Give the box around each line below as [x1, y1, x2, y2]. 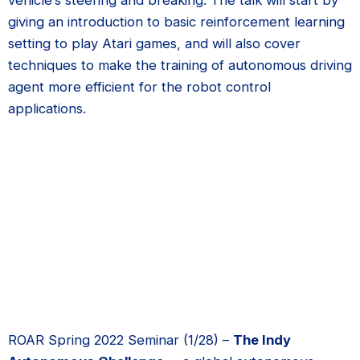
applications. [8, 100, 86, 117]
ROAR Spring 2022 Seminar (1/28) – [8, 331, 233, 348]
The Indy [233, 331, 291, 348]
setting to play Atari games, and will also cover [8, 35, 301, 51]
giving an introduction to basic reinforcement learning [8, 13, 345, 30]
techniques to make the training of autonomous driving [8, 56, 352, 73]
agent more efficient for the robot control [8, 78, 271, 95]
